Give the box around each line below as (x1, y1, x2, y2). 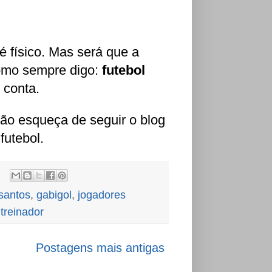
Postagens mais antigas (36, 240, 165, 254)
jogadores (78, 188, 126, 201)
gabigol (36, 188, 72, 201)
